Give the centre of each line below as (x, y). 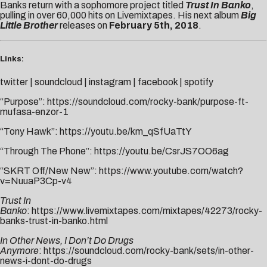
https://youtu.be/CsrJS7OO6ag (162, 151)
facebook (158, 82)
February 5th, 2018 (154, 26)
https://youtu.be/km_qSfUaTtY (126, 131)
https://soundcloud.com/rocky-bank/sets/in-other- (149, 250)
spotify (199, 82)
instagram (110, 82)
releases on (84, 26)
